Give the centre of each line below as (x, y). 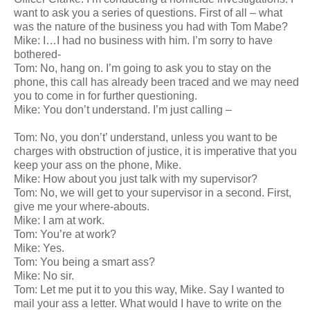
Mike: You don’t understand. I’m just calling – (123, 109)
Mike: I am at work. (59, 220)
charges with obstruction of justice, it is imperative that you (155, 151)
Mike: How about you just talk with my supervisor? (136, 179)
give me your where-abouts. (82, 206)
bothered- (37, 54)
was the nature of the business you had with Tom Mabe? (151, 26)
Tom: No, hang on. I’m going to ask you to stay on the (143, 68)
